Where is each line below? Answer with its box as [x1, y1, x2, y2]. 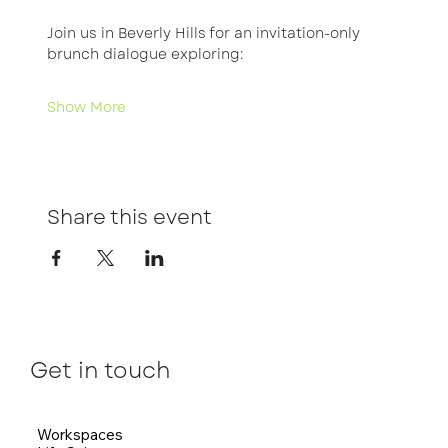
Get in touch [30, 354, 171, 387]
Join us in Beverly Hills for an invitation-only [46, 23, 364, 43]
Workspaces [37, 424, 123, 444]
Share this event [46, 203, 212, 232]
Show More [46, 97, 126, 117]
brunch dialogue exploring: [46, 44, 243, 64]
